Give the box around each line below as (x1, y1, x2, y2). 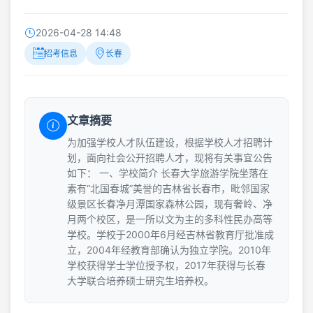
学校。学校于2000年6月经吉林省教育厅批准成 (67, 228, 274, 240)
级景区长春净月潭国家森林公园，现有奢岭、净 (67, 197, 272, 210)
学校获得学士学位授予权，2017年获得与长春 (67, 259, 265, 271)
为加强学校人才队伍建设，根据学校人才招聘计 (67, 136, 272, 148)
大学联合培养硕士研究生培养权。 (67, 274, 214, 286)
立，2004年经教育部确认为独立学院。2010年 (67, 243, 271, 256)
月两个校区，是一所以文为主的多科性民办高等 (67, 212, 272, 225)
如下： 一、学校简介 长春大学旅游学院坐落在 (67, 166, 268, 179)
